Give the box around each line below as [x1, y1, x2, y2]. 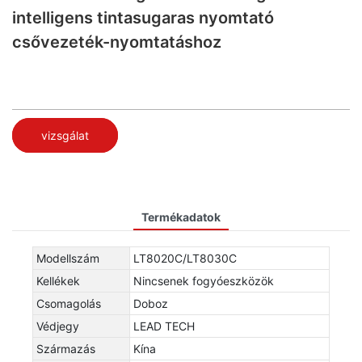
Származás [36, 341, 95, 356]
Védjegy [36, 318, 79, 333]
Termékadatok [141, 209, 221, 224]
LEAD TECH [133, 318, 195, 333]
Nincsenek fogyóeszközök [133, 273, 274, 288]
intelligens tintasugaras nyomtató [12, 8, 274, 27]
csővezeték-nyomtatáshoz [12, 32, 221, 52]
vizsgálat [41, 128, 89, 142]
